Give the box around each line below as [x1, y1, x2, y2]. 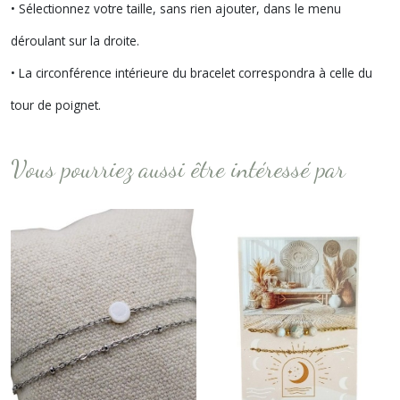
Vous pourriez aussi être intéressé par [11, 154, 346, 184]
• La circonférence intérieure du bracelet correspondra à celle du [11, 64, 372, 81]
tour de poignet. [11, 96, 101, 113]
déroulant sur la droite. [11, 32, 139, 49]
